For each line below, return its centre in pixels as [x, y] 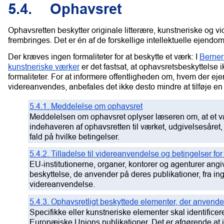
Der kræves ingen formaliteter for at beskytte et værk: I [104, 56]
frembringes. [30, 40]
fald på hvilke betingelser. [75, 136]
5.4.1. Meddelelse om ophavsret [86, 106]
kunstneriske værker [44, 66]
